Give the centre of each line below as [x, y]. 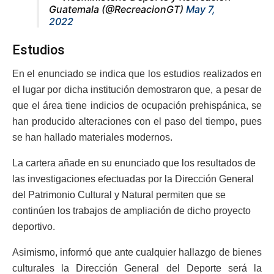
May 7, [201, 9]
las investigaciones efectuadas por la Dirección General [133, 179]
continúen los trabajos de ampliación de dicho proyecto [131, 210]
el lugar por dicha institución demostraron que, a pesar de [137, 89]
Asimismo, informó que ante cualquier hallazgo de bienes [137, 252]
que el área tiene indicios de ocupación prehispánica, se [137, 105]
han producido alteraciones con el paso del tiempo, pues [137, 121]
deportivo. [34, 226]
